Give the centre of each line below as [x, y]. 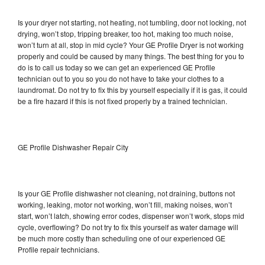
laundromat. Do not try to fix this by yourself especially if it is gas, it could [132, 89]
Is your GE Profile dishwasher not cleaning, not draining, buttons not [126, 193]
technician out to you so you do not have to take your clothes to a [121, 78]
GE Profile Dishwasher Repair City [73, 147]
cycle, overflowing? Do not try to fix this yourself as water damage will [128, 227]
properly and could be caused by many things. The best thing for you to [131, 56]
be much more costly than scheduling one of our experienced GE [122, 238]
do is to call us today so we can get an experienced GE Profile [117, 67]
